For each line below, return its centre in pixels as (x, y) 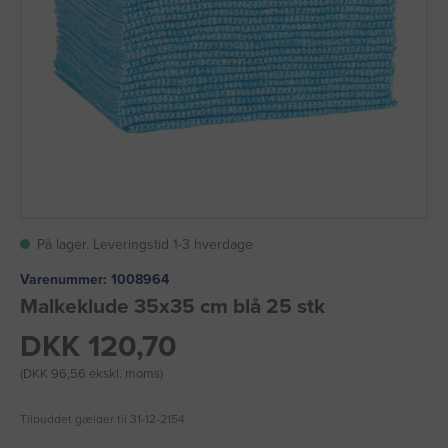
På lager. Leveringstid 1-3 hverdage (145, 244)
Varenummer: (63, 279)
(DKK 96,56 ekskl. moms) (91, 374)
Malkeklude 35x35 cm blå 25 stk (172, 307)
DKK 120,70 (98, 347)
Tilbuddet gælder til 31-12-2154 (102, 419)
